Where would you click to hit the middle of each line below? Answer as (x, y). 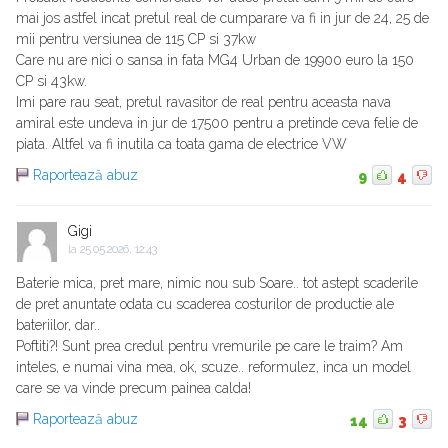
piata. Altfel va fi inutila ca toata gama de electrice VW (181, 144)
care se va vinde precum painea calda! (133, 388)
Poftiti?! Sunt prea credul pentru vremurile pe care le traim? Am (209, 346)
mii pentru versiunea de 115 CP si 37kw (136, 39)
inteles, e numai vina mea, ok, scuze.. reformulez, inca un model (213, 367)
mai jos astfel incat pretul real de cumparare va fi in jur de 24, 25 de (222, 18)
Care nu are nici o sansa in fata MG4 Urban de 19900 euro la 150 (215, 60)
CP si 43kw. (51, 81)
